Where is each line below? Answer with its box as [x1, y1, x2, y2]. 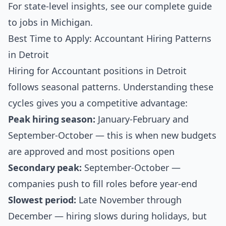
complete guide [145, 1, 212, 12]
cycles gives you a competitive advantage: [8, 98, 188, 108]
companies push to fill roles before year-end [8, 179, 197, 189]
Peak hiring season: [8, 114, 95, 125]
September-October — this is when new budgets [8, 130, 216, 141]
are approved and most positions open [8, 146, 175, 157]
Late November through [76, 195, 182, 205]
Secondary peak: [8, 162, 82, 173]
